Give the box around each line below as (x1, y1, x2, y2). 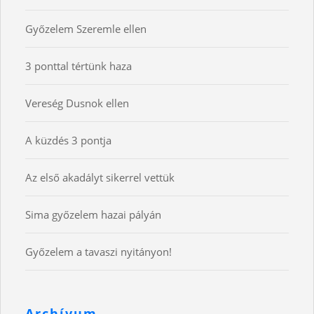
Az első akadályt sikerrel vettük (25, 170, 175, 185)
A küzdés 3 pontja (25, 133, 111, 148)
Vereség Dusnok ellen (25, 96, 129, 111)
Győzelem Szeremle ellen (25, 22, 146, 36)
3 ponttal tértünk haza (25, 59, 132, 74)
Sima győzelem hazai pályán (25, 207, 161, 222)
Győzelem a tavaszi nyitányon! (25, 245, 172, 259)
